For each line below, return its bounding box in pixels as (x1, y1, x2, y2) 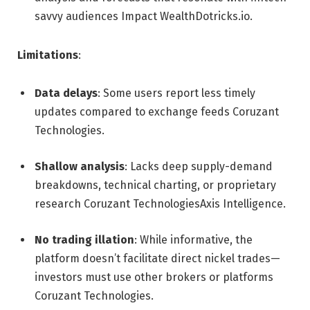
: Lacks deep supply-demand (125, 160, 273, 174)
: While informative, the (134, 232, 253, 246)
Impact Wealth (121, 9, 195, 23)
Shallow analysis (35, 160, 125, 174)
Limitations (17, 48, 78, 62)
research (35, 197, 84, 211)
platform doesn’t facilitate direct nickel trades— (35, 251, 280, 265)
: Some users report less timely (98, 86, 255, 100)
